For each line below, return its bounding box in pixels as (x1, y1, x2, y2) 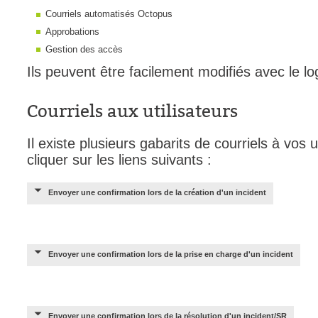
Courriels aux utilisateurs (27, 102, 238, 121)
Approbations (45, 26, 99, 37)
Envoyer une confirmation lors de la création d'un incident (48, 188, 266, 197)
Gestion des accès (45, 44, 123, 55)
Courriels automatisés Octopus (45, 9, 172, 19)
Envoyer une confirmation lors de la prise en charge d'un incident (48, 250, 293, 258)
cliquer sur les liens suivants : (27, 152, 216, 168)
